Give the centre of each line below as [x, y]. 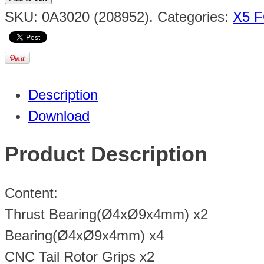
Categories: [195, 16]
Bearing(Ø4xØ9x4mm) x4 [84, 236]
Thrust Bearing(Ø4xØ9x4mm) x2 [106, 214]
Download [59, 115]
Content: [31, 193]
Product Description [106, 154]
